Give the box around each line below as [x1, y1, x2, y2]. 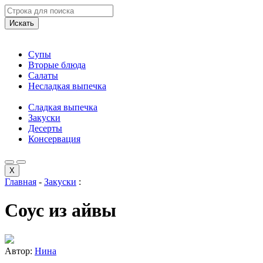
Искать [9, 19, 34, 28]
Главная [5, 177, 36, 187]
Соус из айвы [5, 200, 116, 221]
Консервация [28, 134, 80, 144]
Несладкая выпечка [28, 81, 106, 91]
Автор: [5, 245, 35, 256]
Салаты [28, 70, 58, 80]
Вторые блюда [28, 60, 86, 70]
